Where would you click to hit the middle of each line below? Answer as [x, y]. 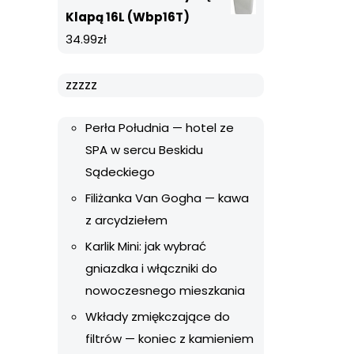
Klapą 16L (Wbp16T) [128, 17]
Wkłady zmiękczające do [158, 316]
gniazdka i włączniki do [151, 268]
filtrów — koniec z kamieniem [169, 339]
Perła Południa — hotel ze [160, 128]
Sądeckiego [120, 172]
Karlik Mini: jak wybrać [146, 246]
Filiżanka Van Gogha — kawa [167, 198]
